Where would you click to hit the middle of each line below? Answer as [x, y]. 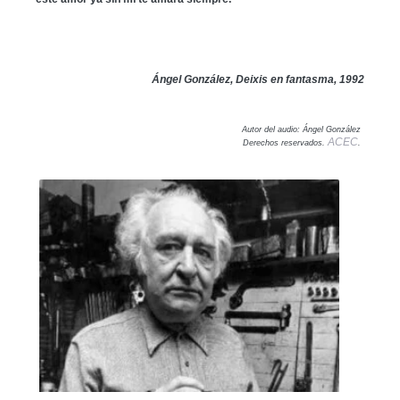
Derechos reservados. [285, 142]
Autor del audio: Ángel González [301, 130]
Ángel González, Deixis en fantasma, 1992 [258, 80]
